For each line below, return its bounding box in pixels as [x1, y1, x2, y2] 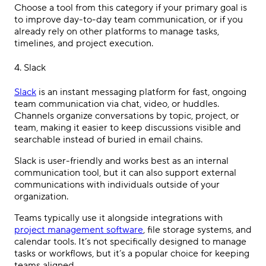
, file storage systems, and [143, 224, 252, 236]
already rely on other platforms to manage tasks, [14, 25, 219, 37]
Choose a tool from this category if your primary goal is [14, 1, 247, 14]
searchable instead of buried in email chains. [14, 134, 202, 146]
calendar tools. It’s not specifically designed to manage [14, 236, 246, 248]
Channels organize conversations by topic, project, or [14, 110, 239, 122]
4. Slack [14, 61, 46, 74]
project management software [14, 224, 143, 236]
